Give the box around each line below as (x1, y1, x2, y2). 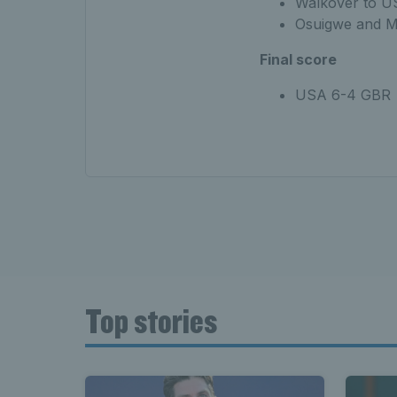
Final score (259, 50, 337, 68)
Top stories (85, 299, 217, 342)
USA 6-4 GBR (294, 85, 391, 104)
